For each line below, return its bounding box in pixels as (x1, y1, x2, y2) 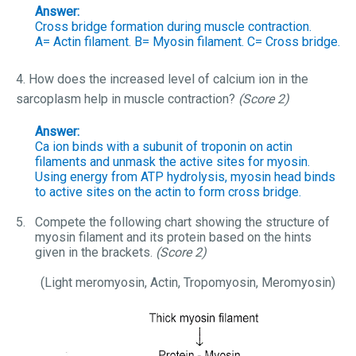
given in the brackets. (35, 245, 156, 260)
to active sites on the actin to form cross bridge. (35, 184, 301, 199)
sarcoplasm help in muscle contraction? (16, 91, 238, 106)
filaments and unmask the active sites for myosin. (35, 154, 310, 169)
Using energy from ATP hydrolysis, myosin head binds (35, 169, 335, 184)
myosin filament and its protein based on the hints (35, 230, 311, 245)
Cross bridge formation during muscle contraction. (35, 19, 311, 34)
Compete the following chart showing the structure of (35, 215, 330, 230)
